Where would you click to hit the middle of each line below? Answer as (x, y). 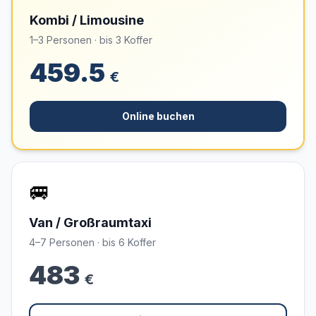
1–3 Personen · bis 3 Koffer (91, 40)
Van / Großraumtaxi (90, 223)
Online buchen (158, 116)
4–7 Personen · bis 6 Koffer (92, 242)
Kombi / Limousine (87, 20)
